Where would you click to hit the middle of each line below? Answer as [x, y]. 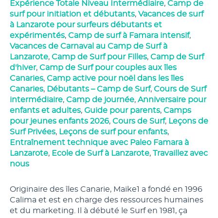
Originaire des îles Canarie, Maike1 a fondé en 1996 [106, 189]
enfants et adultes [45, 110]
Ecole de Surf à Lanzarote [100, 153]
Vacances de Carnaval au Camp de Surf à [89, 46]
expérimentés [37, 36]
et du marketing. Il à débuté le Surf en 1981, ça [99, 211]
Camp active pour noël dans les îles [115, 78]
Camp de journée [100, 100]
